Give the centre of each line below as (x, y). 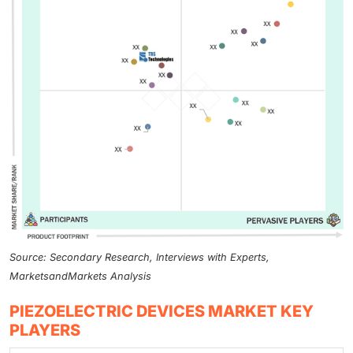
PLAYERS (45, 330)
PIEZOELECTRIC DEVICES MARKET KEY (162, 311)
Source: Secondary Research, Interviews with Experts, (139, 257)
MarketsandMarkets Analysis (80, 276)
